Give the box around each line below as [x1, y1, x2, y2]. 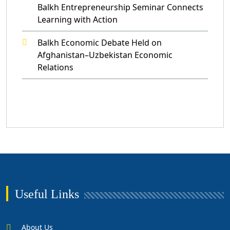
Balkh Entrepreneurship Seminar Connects [37, 2, 203, 13]
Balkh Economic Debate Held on [37, 37, 162, 49]
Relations [37, 62, 73, 73]
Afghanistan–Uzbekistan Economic [37, 49, 172, 61]
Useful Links [15, 187, 79, 201]
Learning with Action [37, 14, 118, 26]
